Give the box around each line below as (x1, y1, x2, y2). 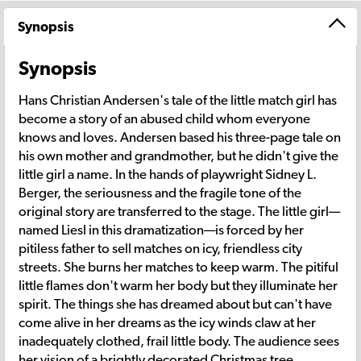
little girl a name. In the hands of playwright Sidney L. (19, 165, 317, 182)
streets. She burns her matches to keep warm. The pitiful (19, 258, 338, 275)
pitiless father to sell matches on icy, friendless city (19, 239, 302, 256)
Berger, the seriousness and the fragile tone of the (19, 184, 301, 201)
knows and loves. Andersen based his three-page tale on (19, 128, 341, 145)
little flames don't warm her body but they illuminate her (19, 276, 338, 293)
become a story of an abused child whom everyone (19, 110, 310, 127)
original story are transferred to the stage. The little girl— (19, 202, 340, 219)
